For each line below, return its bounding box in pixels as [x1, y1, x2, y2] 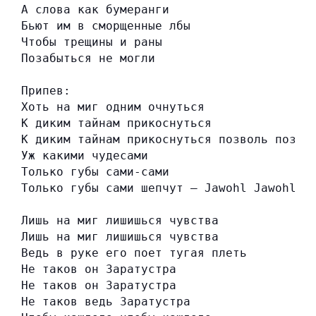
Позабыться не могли [21, 51, 155, 66]
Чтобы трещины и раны [21, 35, 162, 49]
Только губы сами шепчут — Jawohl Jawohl [21, 181, 296, 195]
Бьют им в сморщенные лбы [21, 19, 190, 33]
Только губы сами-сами [21, 165, 169, 179]
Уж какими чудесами [21, 149, 148, 163]
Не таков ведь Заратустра [21, 295, 190, 309]
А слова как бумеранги [21, 3, 169, 17]
